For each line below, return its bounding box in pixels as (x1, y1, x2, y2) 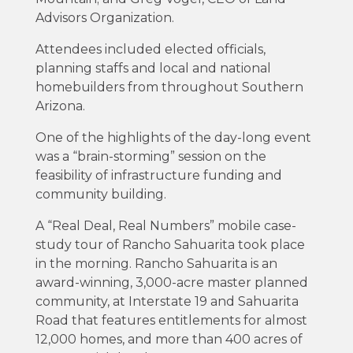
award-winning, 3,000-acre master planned (35, 274, 308, 290)
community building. (35, 186, 166, 202)
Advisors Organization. (35, 9, 174, 25)
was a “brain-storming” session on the (35, 148, 266, 164)
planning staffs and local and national (35, 60, 271, 76)
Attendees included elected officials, (35, 41, 266, 57)
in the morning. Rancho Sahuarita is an (35, 255, 277, 271)
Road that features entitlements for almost (35, 312, 307, 328)
